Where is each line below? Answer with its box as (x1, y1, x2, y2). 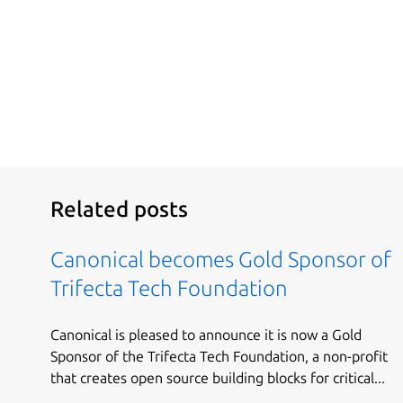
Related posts (50, 197, 188, 222)
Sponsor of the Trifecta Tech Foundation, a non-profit (50, 347, 388, 364)
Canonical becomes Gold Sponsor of (50, 247, 391, 273)
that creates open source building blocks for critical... (50, 369, 385, 386)
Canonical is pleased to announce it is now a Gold (50, 326, 362, 343)
